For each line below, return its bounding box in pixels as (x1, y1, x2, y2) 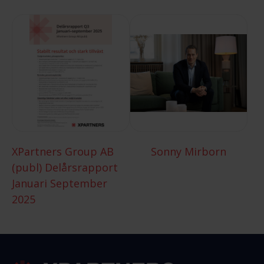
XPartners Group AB (12, 144, 114, 159)
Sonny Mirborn (151, 144, 226, 159)
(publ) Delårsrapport (12, 160, 118, 174)
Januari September (12, 176, 107, 190)
